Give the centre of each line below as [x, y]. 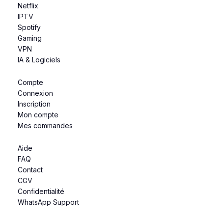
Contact [30, 170]
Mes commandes [45, 125]
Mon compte [38, 115]
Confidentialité [41, 191]
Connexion [35, 93]
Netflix [28, 6]
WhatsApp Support [48, 202]
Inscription [34, 104]
